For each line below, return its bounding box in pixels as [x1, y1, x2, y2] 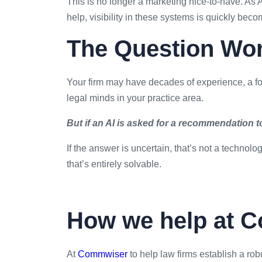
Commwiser [78, 249, 127, 259]
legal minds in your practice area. [67, 92, 204, 103]
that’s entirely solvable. [67, 158, 161, 169]
